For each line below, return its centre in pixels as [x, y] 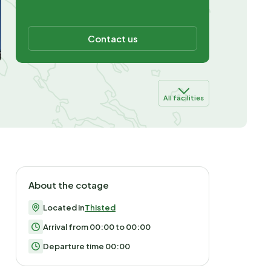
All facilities [184, 98]
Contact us [113, 39]
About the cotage [69, 185]
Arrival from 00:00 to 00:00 [97, 227]
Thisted [100, 208]
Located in [64, 208]
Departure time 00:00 [87, 247]
